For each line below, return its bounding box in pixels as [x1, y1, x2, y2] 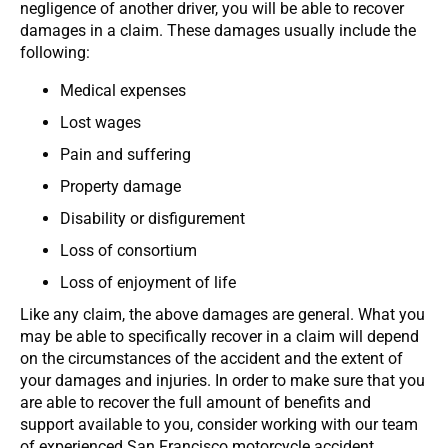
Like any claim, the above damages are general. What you [20, 304, 425, 324]
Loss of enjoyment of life [60, 272, 236, 292]
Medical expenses [60, 80, 186, 100]
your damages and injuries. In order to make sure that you [20, 370, 425, 390]
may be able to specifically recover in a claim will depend [20, 326, 419, 346]
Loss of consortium [60, 240, 197, 260]
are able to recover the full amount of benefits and [20, 392, 371, 412]
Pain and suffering [60, 144, 191, 164]
